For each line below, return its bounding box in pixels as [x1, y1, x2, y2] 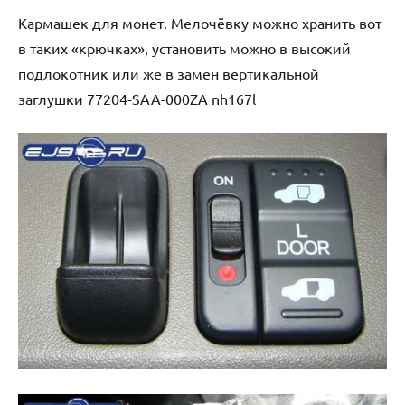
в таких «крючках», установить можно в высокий [18, 38, 351, 57]
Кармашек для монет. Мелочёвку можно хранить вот [18, 13, 381, 32]
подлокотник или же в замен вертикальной [18, 63, 319, 82]
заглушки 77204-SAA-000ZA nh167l [18, 89, 256, 108]
